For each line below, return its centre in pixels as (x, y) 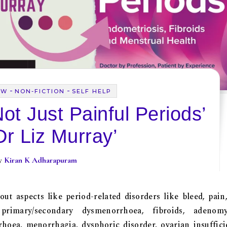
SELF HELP (91, 91)
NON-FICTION (40, 91)
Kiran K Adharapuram (41, 160)
